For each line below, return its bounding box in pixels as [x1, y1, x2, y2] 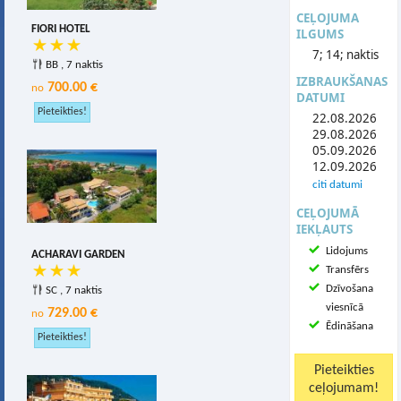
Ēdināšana [326, 320, 373, 332]
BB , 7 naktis [46, 59, 103, 71]
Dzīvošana [326, 283, 373, 294]
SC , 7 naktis [46, 285, 102, 296]
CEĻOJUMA [296, 10, 359, 26]
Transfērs [326, 264, 369, 276]
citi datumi [312, 179, 363, 191]
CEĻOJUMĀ [296, 205, 359, 221]
